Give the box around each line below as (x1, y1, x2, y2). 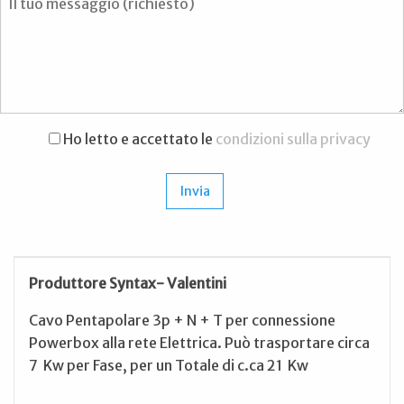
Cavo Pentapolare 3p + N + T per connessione (29, 311, 335, 330)
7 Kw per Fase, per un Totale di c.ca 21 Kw (29, 356, 311, 375)
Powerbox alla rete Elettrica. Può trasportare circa (29, 334, 370, 353)
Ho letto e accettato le (60, 129, 216, 148)
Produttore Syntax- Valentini (29, 274, 226, 293)
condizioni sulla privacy (215, 129, 371, 148)
